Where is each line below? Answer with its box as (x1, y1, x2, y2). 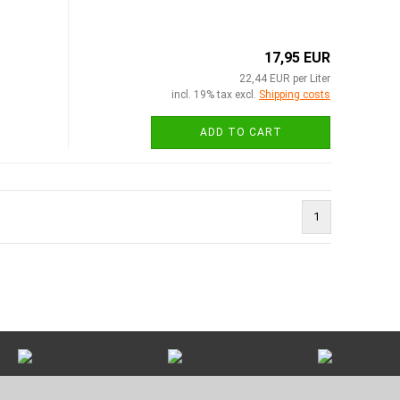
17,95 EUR (264, 48, 330, 66)
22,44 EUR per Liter (239, 71, 330, 85)
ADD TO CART (199, 125, 282, 138)
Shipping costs (259, 87, 330, 101)
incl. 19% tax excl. (171, 87, 259, 101)
